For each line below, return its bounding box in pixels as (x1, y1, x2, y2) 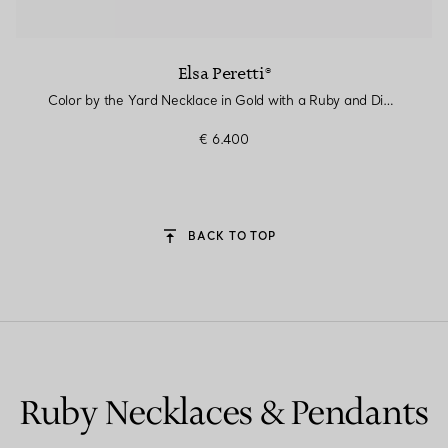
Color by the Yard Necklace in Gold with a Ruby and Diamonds (383, 92, 395, 108)
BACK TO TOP (188, 229, 277, 243)
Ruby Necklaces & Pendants (19, 392, 429, 437)
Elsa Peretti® (177, 63, 271, 85)
